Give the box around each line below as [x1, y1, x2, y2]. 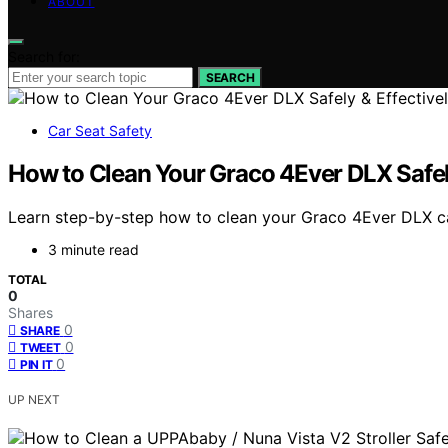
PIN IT [20, 357, 53, 373]
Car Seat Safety [48, 121, 152, 139]
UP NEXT [8, 392, 60, 408]
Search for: [8, 47, 80, 65]
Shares [8, 304, 53, 322]
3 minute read [48, 241, 139, 259]
